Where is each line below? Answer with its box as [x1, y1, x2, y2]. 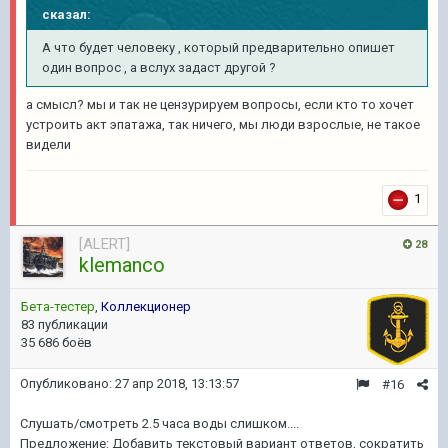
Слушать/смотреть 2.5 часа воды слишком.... [20, 416, 299, 431]
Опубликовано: [20, 376, 115, 391]
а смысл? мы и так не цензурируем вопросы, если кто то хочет [26, 97, 414, 112]
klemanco [79, 253, 165, 277]
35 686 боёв [21, 335, 92, 350]
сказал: [42, 7, 91, 22]
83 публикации [21, 317, 108, 332]
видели [26, 137, 71, 152]
